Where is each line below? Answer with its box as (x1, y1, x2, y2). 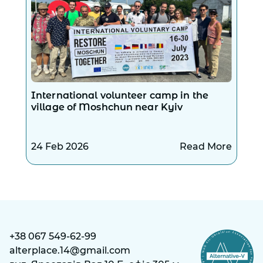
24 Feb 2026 (31, 141, 89, 153)
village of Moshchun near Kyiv (31, 102, 183, 113)
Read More (180, 141, 232, 153)
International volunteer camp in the (31, 90, 208, 102)
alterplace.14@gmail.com (9, 245, 130, 257)
